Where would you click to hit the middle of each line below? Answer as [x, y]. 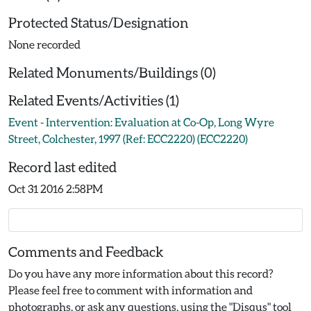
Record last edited [62, 167]
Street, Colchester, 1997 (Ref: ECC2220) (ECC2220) [128, 138]
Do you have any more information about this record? [141, 273]
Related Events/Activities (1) [94, 100]
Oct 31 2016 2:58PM [56, 188]
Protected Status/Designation [99, 22]
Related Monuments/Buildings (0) [112, 72]
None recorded [44, 44]
